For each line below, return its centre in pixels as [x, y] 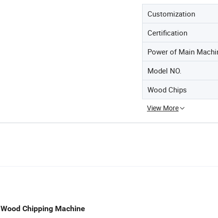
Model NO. [164, 70]
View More [163, 108]
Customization [171, 13]
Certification [167, 32]
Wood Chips [167, 89]
